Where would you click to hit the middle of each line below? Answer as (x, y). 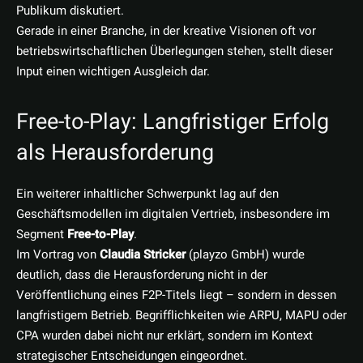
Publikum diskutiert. (70, 11)
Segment (42, 235)
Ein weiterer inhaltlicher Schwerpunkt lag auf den (147, 194)
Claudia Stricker (143, 255)
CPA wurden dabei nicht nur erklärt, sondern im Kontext (164, 336)
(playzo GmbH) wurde (245, 255)
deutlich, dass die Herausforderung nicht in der (142, 275)
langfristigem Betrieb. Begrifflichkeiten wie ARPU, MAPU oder (181, 316)
